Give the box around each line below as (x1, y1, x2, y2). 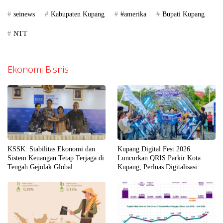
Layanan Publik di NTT (117, 172, 185, 180)
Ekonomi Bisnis (7, 63, 69, 76)
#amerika (120, 10, 146, 18)
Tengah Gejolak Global (7, 163, 73, 171)
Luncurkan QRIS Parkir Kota (117, 154, 201, 162)
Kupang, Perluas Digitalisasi (117, 163, 197, 171)
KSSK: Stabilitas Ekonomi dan (7, 145, 95, 153)
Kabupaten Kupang (51, 10, 105, 18)
